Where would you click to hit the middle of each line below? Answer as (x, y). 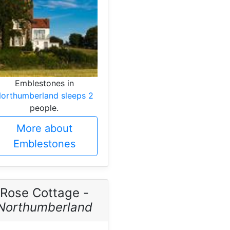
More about (44, 128)
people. (44, 108)
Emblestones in (44, 83)
